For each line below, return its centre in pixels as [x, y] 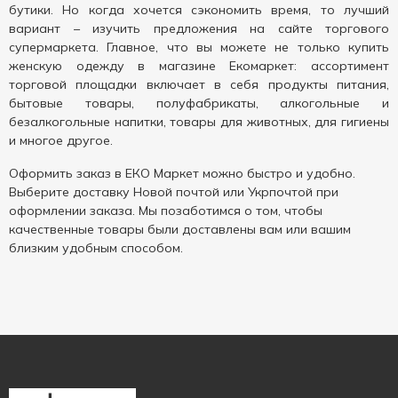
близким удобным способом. [96, 248]
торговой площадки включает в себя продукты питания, [199, 84]
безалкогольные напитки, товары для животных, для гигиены [199, 122]
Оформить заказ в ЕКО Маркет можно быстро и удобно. [182, 173]
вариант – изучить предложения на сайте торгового [199, 28]
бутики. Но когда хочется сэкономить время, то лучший [199, 10]
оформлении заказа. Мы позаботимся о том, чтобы [166, 211]
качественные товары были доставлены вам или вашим [180, 229]
